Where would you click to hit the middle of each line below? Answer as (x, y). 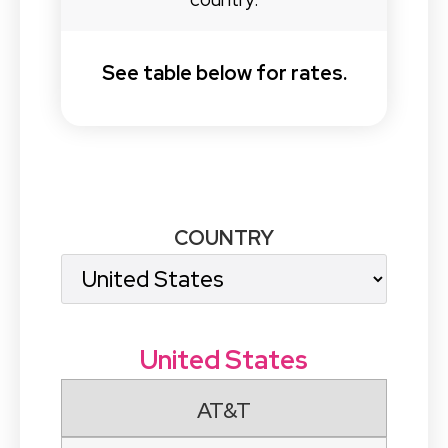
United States (224, 360)
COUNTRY (224, 237)
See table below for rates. (224, 73)
